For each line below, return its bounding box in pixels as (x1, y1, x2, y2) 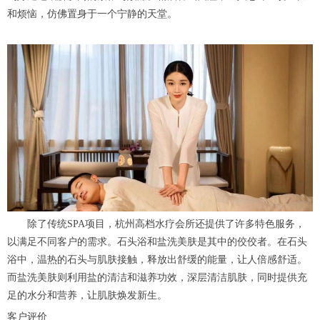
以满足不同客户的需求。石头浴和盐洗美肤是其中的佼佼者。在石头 (7, 236, 307, 248)
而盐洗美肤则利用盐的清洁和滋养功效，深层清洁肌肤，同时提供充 (7, 272, 307, 284)
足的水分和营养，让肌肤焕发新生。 (7, 290, 167, 301)
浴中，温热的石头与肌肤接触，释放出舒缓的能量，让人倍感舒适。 (7, 254, 307, 266)
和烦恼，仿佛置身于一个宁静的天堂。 (7, 9, 177, 20)
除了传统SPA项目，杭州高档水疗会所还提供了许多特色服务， (7, 219, 305, 230)
